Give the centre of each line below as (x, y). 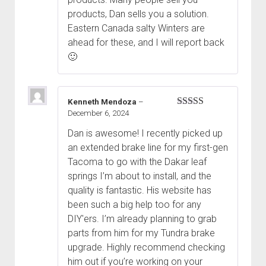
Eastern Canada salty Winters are (136, 28)
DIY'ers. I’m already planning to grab (142, 219)
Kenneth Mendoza (103, 102)
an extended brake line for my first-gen (148, 148)
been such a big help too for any (134, 205)
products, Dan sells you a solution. (138, 14)
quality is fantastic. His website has (140, 191)
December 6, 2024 (98, 113)
